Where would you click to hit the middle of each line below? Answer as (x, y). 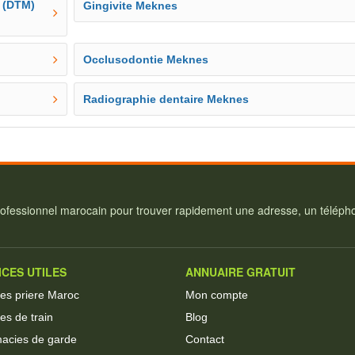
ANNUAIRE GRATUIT (240, 271)
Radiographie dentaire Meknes (166, 99)
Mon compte (217, 294)
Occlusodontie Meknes (146, 59)
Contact (205, 339)
